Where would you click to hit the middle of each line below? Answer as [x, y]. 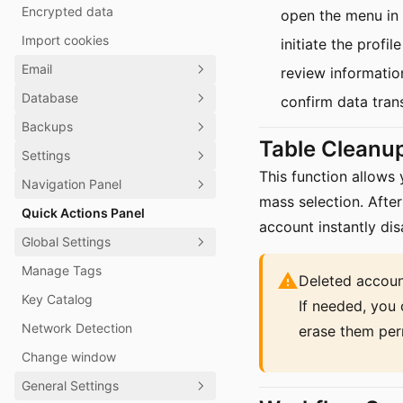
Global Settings [66, 242]
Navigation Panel [72, 184]
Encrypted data [67, 11]
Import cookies [65, 40]
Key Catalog [57, 299]
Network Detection [77, 328]
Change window [69, 357]
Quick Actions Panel [83, 213]
